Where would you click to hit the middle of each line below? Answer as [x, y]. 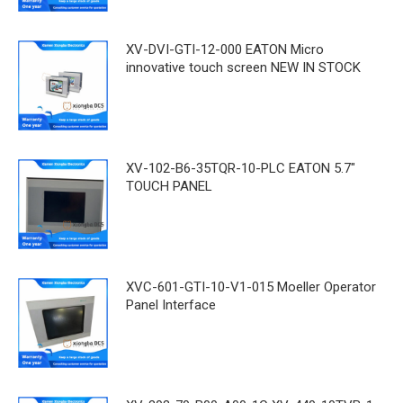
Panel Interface [171, 304]
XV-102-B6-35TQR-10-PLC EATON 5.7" [241, 168]
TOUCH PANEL [169, 186]
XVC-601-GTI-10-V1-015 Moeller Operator [251, 287]
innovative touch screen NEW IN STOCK [243, 67]
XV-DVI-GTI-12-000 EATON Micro [225, 49]
